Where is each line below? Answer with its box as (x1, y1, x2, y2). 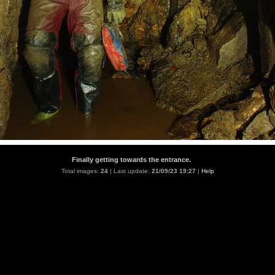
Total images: (61, 168, 101, 174)
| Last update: (107, 168, 152, 174)
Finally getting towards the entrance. (71, 156, 191, 163)
